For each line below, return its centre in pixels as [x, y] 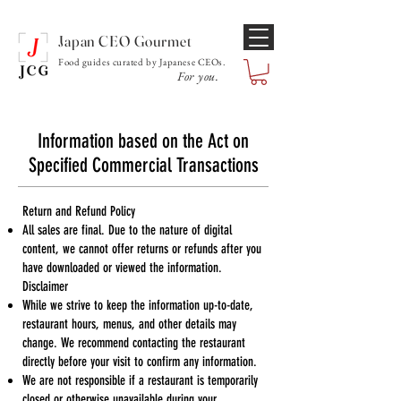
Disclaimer [45, 286]
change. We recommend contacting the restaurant [134, 342]
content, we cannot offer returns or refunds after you [142, 248]
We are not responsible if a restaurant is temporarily [140, 380]
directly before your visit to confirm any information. [140, 361]
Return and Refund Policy [79, 211]
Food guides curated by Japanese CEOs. [142, 62]
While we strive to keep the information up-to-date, [137, 305]
